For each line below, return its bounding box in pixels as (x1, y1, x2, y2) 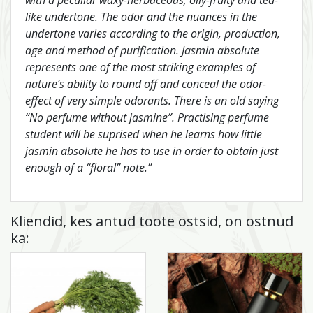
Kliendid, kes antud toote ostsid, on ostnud (10, 211, 293, 231)
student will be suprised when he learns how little (25, 126, 262, 142)
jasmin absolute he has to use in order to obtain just (25, 143, 278, 159)
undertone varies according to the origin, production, (25, 25, 280, 41)
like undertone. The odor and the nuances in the (25, 8, 257, 24)
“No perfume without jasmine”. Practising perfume (25, 109, 269, 125)
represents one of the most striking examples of (25, 59, 256, 75)
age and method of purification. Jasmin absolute (25, 42, 259, 58)
